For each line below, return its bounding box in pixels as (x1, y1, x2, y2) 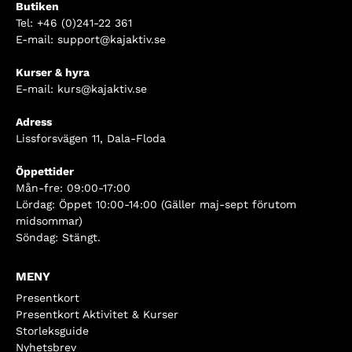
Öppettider (16, 165, 74, 178)
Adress (16, 115, 52, 129)
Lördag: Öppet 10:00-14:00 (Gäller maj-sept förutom (16, 198, 296, 211)
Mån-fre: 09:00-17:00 (16, 181, 130, 195)
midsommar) (16, 214, 82, 228)
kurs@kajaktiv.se (57, 82, 147, 96)
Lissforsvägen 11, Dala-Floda (16, 132, 166, 145)
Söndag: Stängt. (16, 231, 101, 244)
